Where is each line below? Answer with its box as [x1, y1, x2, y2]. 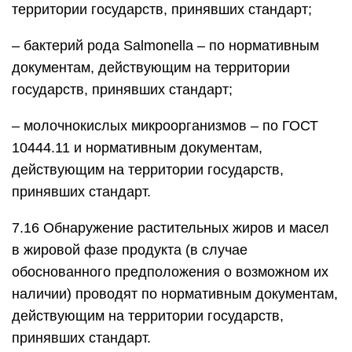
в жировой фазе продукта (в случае [12, 242, 247, 258]
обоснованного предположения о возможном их [12, 264, 328, 280]
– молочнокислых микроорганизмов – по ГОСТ [12, 118, 318, 134]
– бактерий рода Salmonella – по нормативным [12, 38, 319, 53]
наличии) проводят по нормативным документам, [12, 286, 338, 302]
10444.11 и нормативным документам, [12, 140, 262, 156]
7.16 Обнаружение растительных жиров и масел [12, 220, 329, 236]
